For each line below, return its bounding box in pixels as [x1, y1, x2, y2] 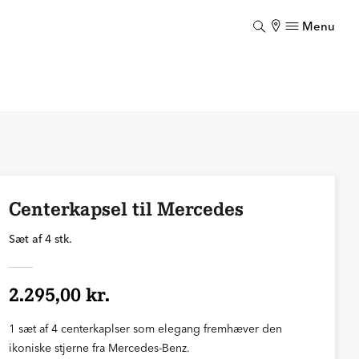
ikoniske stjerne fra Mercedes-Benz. [8, 341, 190, 355]
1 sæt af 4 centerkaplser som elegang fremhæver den [8, 321, 282, 336]
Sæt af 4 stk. [8, 232, 72, 246]
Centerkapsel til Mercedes [8, 198, 244, 220]
